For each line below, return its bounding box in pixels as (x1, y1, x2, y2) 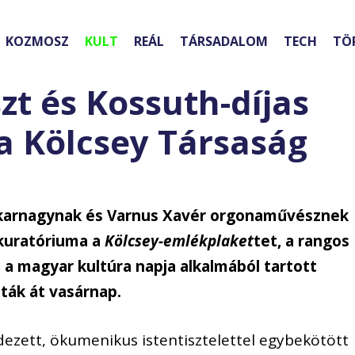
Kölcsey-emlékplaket (105, 231, 254, 252)
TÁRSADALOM (180, 32, 268, 51)
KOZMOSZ (6, 32, 69, 51)
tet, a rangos (254, 231, 350, 252)
